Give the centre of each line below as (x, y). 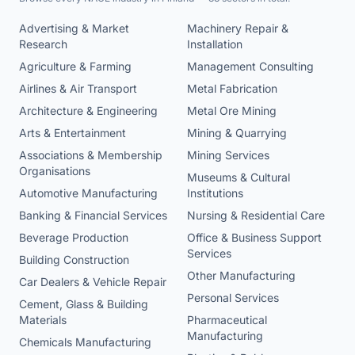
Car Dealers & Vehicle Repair (93, 282)
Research (43, 44)
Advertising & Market (74, 29)
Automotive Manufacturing (88, 193)
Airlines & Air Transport (78, 89)
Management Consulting (250, 67)
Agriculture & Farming (75, 67)
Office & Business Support (254, 238)
